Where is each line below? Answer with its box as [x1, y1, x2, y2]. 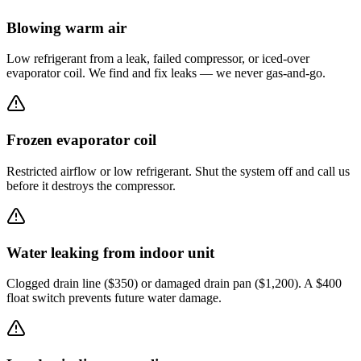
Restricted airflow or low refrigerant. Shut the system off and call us [6, 164, 350, 178]
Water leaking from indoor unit [6, 243, 214, 261]
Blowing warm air [6, 19, 127, 36]
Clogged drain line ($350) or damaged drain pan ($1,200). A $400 [6, 276, 342, 291]
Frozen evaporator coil [6, 131, 156, 149]
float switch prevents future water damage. [6, 291, 222, 305]
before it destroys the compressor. [6, 178, 176, 193]
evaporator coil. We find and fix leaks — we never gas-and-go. [6, 66, 326, 81]
